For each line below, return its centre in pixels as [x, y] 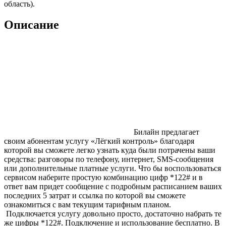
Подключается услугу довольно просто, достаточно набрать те [113, 214]
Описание [32, 25]
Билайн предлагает [166, 132]
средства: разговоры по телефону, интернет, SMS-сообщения [109, 159]
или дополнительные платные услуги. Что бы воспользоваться [112, 168]
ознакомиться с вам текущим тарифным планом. [88, 205]
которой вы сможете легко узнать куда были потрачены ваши [110, 150]
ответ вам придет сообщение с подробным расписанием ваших [113, 187]
